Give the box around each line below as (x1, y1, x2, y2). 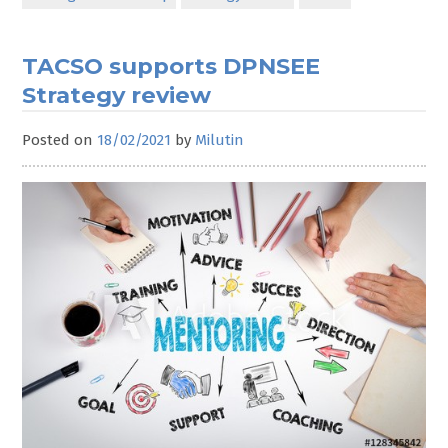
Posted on (22, 130, 98, 149)
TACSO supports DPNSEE (22, 51, 321, 80)
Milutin (195, 130, 245, 149)
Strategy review (22, 80, 212, 109)
